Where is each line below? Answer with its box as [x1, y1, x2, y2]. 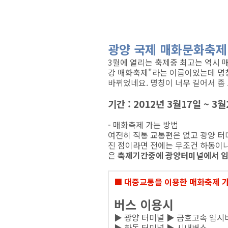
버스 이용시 [114, 195, 174, 213]
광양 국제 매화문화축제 [108, 40, 227, 58]
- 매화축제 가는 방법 [108, 119, 178, 131]
